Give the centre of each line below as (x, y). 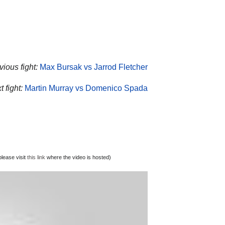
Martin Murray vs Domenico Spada (86, 88)
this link (36, 157)
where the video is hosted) (78, 157)
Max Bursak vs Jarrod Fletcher (94, 67)
